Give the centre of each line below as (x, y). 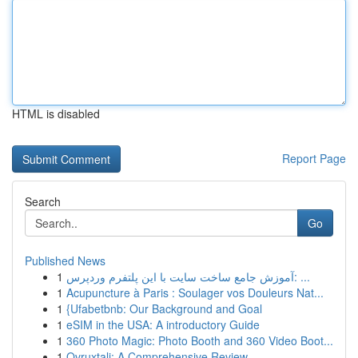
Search (43, 201)
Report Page (314, 158)
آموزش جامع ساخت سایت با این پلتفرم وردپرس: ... (302, 276)
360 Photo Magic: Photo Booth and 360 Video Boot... (200, 340)
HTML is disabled (56, 113)
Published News (65, 261)
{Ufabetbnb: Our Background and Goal (164, 308)
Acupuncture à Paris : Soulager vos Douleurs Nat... (195, 292)
